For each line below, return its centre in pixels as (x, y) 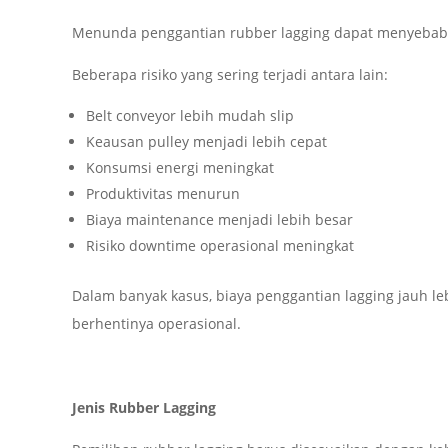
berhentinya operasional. (156, 324)
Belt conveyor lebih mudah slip (189, 116)
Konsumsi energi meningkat (179, 168)
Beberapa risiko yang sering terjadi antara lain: (229, 75)
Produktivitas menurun (162, 194)
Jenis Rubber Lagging (143, 408)
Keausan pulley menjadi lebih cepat (206, 142)
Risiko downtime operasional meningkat (219, 246)
